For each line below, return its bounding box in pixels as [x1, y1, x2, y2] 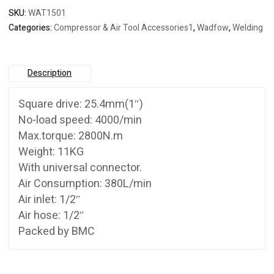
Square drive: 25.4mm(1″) [18, 96, 143, 113]
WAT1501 [28, 7, 66, 20]
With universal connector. [18, 160, 142, 176]
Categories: [9, 21, 54, 34]
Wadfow [197, 21, 229, 34]
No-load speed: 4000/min [18, 112, 142, 128]
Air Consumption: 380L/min [18, 176, 152, 192]
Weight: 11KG [18, 144, 84, 160]
